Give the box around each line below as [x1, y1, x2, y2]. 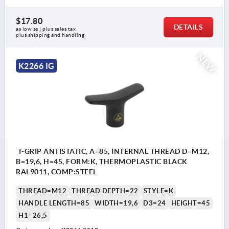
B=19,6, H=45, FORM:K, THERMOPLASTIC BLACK [16, 157, 188, 166]
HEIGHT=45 [171, 199, 210, 208]
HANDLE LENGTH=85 [18, 199, 89, 208]
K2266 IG [18, 61, 55, 71]
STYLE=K [143, 187, 173, 195]
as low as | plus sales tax [16, 26, 77, 32]
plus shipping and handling [16, 32, 84, 38]
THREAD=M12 [18, 187, 66, 195]
